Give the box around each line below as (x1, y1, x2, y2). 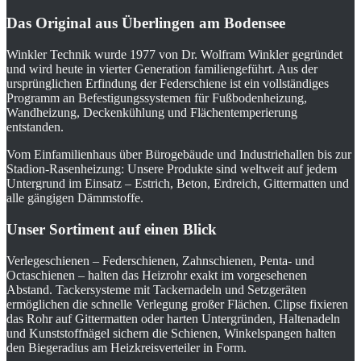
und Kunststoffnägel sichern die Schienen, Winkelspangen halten (6, 326, 336, 340)
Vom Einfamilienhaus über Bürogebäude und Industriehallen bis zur (6, 147, 351, 162)
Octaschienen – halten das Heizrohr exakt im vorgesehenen (6, 268, 307, 282)
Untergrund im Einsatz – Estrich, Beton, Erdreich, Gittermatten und (6, 176, 349, 191)
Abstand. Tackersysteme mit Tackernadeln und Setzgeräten (6, 282, 306, 297)
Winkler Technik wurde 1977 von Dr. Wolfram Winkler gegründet (6, 48, 342, 62)
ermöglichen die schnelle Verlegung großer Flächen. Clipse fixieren (6, 297, 348, 311)
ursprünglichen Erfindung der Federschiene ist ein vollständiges (6, 77, 329, 91)
